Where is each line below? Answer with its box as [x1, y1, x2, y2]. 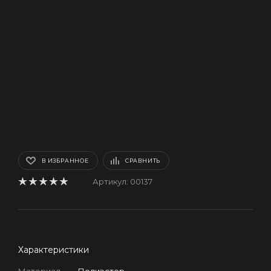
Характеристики [18, 244, 89, 255]
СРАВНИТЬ [125, 157, 161, 164]
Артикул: [93, 177, 128, 186]
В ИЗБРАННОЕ [42, 157, 89, 164]
